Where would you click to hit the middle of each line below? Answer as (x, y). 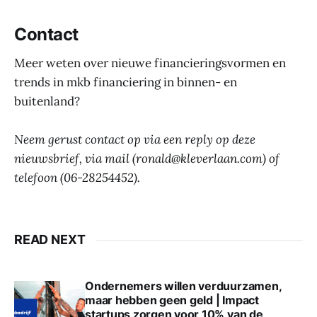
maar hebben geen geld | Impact (172, 300)
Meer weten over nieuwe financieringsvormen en (150, 63)
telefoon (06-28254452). (77, 178)
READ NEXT (50, 240)
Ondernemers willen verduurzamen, (183, 286)
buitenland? (47, 101)
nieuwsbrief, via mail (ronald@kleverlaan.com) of (147, 159)
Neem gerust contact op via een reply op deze (135, 140)
